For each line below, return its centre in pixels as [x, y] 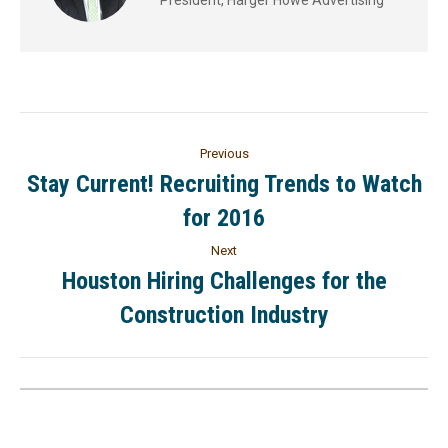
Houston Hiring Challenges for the [224, 280]
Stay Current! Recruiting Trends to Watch [224, 183]
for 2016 [224, 217]
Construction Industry [224, 314]
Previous [224, 153]
